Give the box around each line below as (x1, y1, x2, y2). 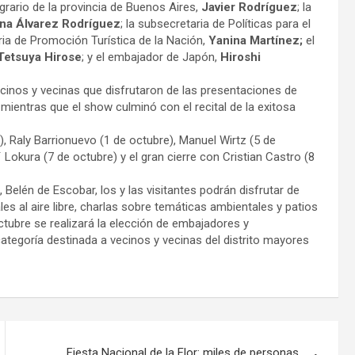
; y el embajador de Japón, (82, 49, 220, 64)
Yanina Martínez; (208, 32, 303, 48)
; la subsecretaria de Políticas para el (120, 16, 311, 31)
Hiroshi (220, 49, 261, 64)
